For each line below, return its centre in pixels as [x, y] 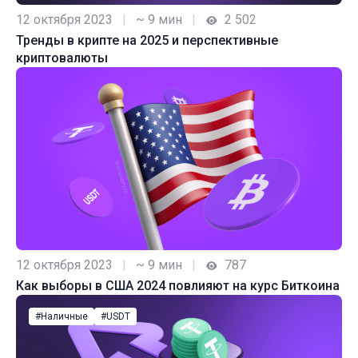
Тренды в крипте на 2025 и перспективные [147, 40]
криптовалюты [62, 58]
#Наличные [62, 317]
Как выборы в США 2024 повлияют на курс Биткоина [178, 286]
